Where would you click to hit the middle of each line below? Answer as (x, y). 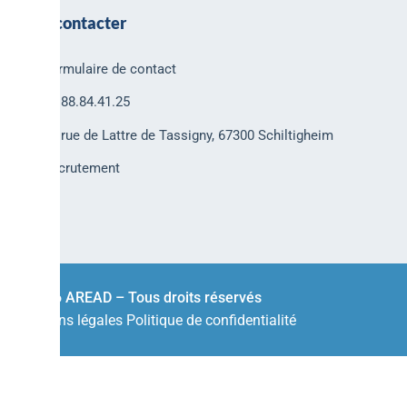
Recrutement (81, 169)
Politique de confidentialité (211, 321)
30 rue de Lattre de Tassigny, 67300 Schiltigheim (188, 135)
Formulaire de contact (109, 69)
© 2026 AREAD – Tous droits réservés (138, 298)
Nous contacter (70, 22)
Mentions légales (68, 321)
